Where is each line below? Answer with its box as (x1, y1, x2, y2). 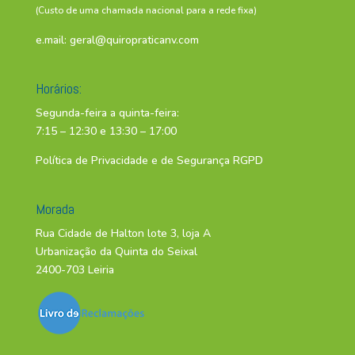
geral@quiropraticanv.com (69, 32, 199, 48)
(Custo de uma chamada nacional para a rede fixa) (35, 3, 257, 17)
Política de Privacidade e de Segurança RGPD (35, 152, 263, 168)
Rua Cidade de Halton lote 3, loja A (35, 225, 211, 241)
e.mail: (35, 32, 70, 48)
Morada (35, 199, 74, 218)
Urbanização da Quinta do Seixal (35, 243, 197, 259)
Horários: (35, 78, 82, 97)
